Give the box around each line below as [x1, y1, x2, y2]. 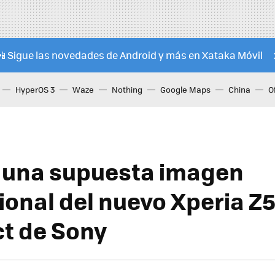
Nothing [112, 83, 142, 95]
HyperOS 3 [15, 83, 55, 95]
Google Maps [160, 83, 211, 95]
